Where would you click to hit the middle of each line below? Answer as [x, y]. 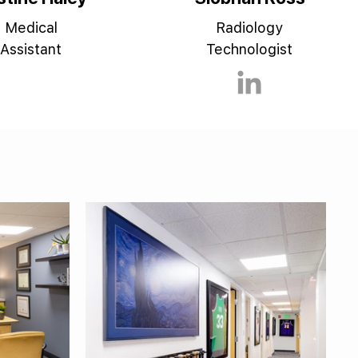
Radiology [250, 28]
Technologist [250, 49]
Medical [31, 28]
